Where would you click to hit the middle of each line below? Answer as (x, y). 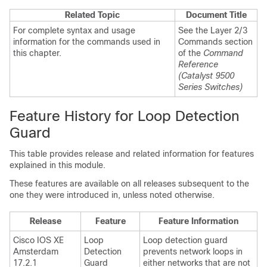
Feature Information (198, 221)
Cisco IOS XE (38, 240)
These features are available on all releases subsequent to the (129, 183)
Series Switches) (210, 87)
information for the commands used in (87, 41)
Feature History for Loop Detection (125, 116)
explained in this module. (58, 165)
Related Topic (92, 15)
